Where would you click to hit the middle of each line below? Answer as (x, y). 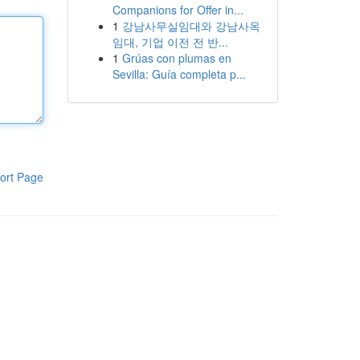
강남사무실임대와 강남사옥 (191, 26)
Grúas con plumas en (176, 58)
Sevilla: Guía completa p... (179, 74)
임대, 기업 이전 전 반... (170, 42)
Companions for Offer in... (178, 10)
